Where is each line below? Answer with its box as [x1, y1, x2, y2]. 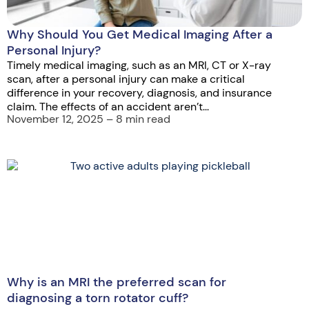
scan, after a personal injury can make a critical [7, 71, 245, 86]
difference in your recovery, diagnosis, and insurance [7, 85, 272, 100]
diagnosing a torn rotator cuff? [7, 290, 188, 307]
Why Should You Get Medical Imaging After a [7, 26, 272, 43]
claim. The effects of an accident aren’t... [7, 99, 209, 114]
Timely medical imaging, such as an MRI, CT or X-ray [7, 57, 271, 72]
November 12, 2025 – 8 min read [7, 112, 170, 127]
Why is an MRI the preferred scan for [7, 274, 226, 291]
